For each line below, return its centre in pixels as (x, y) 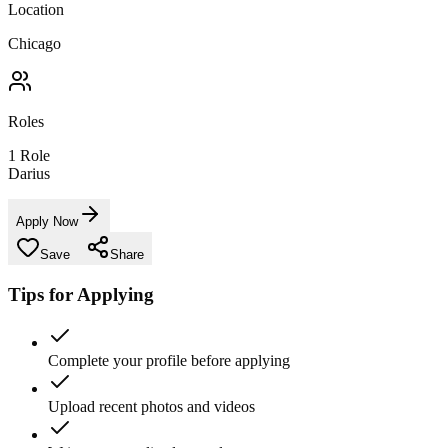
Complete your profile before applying (169, 361)
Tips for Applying (81, 294)
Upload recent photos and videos (151, 407)
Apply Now (47, 221)
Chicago (34, 43)
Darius (29, 173)
